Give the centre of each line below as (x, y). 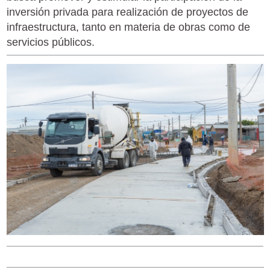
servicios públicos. (50, 42)
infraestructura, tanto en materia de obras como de (128, 27)
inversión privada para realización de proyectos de (127, 12)
